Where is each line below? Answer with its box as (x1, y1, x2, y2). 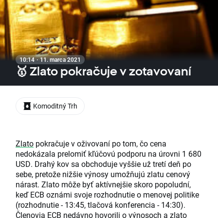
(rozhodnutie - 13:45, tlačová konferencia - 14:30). (16, 200, 185, 210)
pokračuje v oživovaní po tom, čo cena (34, 138, 166, 149)
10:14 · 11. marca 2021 (19, 55, 81, 63)
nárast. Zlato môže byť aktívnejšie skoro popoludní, (16, 179, 191, 190)
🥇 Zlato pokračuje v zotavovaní (16, 64, 191, 78)
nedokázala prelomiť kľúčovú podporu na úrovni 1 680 (16, 148, 201, 159)
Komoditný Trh (33, 101, 77, 110)
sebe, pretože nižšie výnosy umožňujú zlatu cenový (16, 169, 190, 180)
